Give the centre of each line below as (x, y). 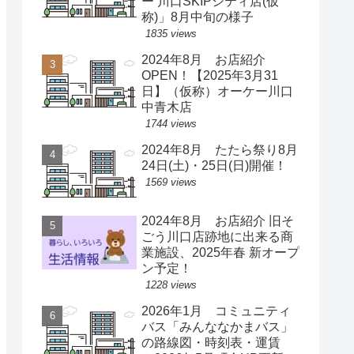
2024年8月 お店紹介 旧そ (218, 221)
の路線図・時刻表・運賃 (211, 343)
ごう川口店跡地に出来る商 (217, 237)
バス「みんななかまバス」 (217, 327)
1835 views (171, 34)
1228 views (171, 285)
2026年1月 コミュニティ (216, 311)
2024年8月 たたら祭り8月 (220, 150)
